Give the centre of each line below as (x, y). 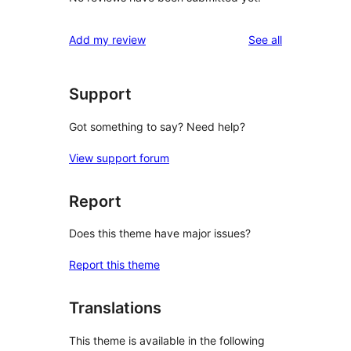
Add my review (107, 40)
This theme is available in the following (167, 340)
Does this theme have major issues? (160, 233)
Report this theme (114, 265)
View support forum (119, 157)
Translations (115, 308)
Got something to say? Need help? (157, 126)
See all (265, 40)
